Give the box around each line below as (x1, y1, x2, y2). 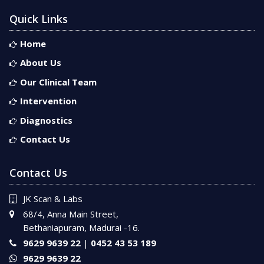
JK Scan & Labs (22, 192, 82, 204)
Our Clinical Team (19, 75, 97, 88)
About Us (19, 57, 61, 69)
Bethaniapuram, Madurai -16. (22, 221, 140, 233)
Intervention (19, 95, 77, 107)
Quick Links (9, 11, 68, 26)
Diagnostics (19, 114, 72, 126)
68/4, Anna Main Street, (22, 207, 118, 220)
